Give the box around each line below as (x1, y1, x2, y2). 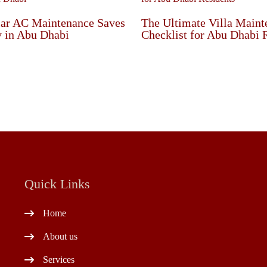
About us (42, 231, 77, 242)
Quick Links (24, 176, 90, 191)
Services (42, 254, 74, 265)
